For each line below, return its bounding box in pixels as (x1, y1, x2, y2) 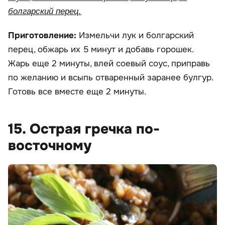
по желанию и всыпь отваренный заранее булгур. (8, 72, 213, 83)
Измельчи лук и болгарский (79, 30, 194, 41)
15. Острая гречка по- (8, 120, 160, 138)
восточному (8, 136, 91, 155)
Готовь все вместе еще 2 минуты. (8, 86, 146, 97)
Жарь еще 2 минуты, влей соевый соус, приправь (8, 58, 210, 69)
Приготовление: (8, 30, 79, 41)
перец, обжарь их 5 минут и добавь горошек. (8, 44, 193, 55)
